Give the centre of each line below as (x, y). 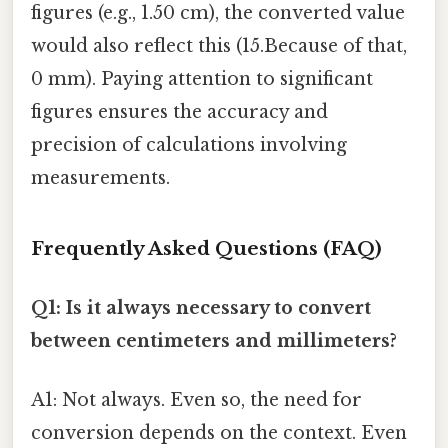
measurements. (100, 178)
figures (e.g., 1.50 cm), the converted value (218, 13)
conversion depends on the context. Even (219, 433)
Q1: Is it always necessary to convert (201, 308)
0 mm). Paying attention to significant (202, 79)
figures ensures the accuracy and (179, 112)
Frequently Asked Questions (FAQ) (206, 248)
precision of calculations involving (189, 145)
